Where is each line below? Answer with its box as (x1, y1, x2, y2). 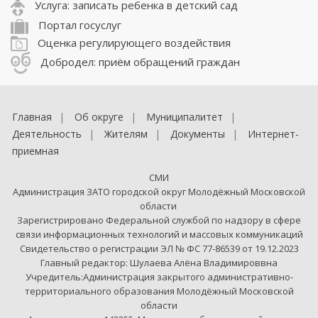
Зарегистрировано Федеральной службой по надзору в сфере (17, 214, 301, 227)
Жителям (104, 127, 148, 141)
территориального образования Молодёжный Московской (24, 285, 294, 298)
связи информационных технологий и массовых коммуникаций (15, 228, 303, 241)
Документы (170, 127, 225, 141)
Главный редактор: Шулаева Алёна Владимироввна (40, 256, 278, 270)
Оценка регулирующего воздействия (35, 35, 231, 50)
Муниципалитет (146, 110, 223, 124)
